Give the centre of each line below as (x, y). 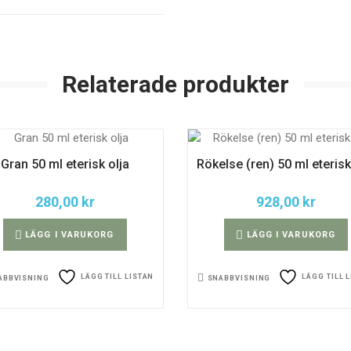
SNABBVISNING (239, 278)
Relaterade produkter (175, 84)
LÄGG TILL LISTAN (117, 277)
